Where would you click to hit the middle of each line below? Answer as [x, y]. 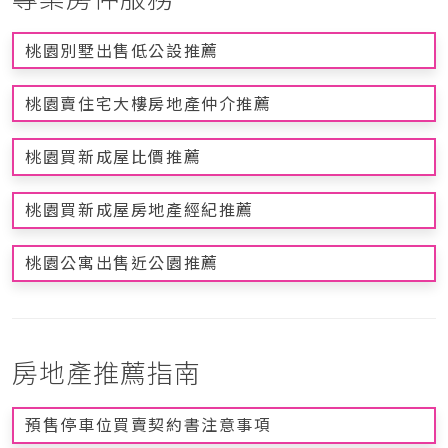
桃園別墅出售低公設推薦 [122, 50]
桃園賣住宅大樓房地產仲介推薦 [148, 103]
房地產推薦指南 [106, 372]
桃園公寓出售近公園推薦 [122, 263]
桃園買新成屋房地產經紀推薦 [139, 210]
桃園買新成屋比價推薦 [113, 156]
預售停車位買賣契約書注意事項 [148, 425]
